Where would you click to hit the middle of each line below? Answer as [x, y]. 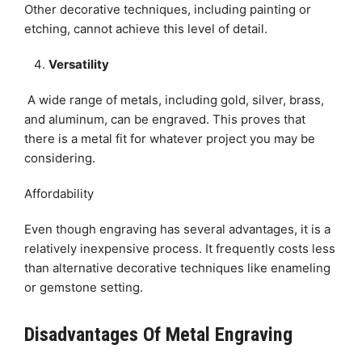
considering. [60, 158]
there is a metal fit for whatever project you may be [170, 138]
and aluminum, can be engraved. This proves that [165, 119]
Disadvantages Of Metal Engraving [158, 334]
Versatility [79, 64]
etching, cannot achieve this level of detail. [146, 28]
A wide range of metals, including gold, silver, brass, [174, 99]
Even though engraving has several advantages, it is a [177, 229]
